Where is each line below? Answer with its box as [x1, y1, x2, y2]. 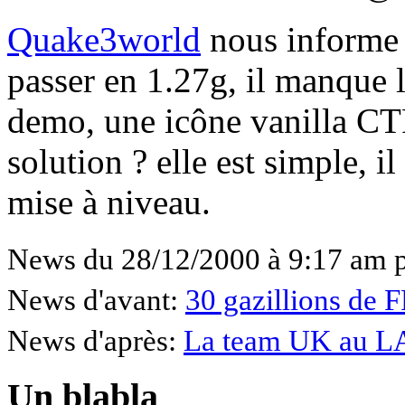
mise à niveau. [7, 182, 211, 221]
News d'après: [7, 324, 184, 357]
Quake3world [7, 19, 201, 59]
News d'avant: [7, 283, 185, 316]
